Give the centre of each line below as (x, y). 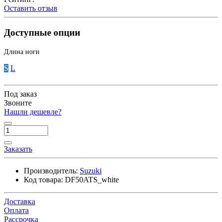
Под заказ (20, 94)
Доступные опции (42, 32)
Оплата (16, 211)
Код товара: (43, 180)
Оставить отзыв (31, 8)
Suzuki (91, 171)
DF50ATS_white (92, 180)
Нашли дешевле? (33, 112)
